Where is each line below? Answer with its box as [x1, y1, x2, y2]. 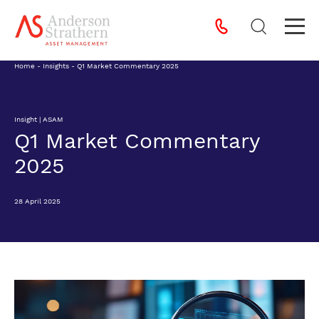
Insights [43, 62, 69, 70]
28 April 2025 [14, 197, 61, 205]
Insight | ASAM [14, 115, 63, 123]
